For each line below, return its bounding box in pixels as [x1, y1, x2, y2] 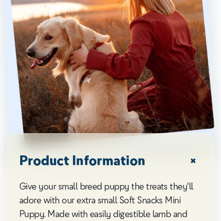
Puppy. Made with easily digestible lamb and [19, 207, 187, 219]
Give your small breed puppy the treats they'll [19, 180, 193, 191]
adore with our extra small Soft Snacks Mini [19, 193, 181, 205]
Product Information [19, 151, 146, 169]
